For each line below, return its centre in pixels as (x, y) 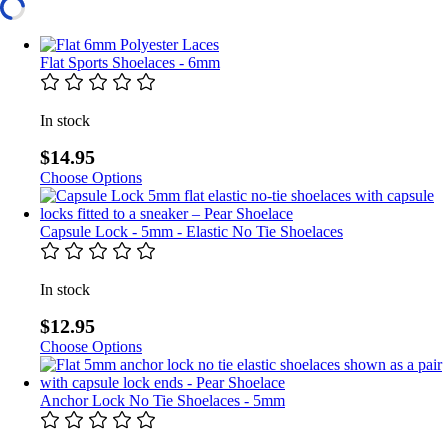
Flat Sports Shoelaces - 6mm (130, 63)
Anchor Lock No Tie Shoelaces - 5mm (162, 401)
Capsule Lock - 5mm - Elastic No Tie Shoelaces (191, 232)
